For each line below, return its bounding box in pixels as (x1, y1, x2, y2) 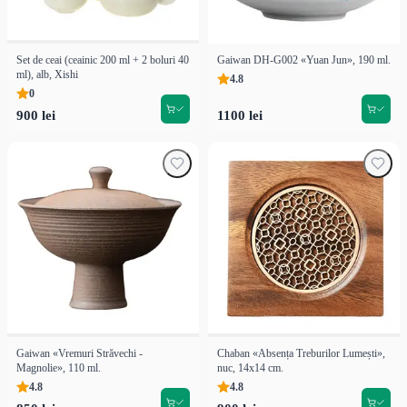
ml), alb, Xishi (16, 67, 78, 81)
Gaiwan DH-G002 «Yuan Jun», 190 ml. (217, 53, 391, 66)
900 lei (16, 107, 55, 123)
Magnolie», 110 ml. (16, 361, 101, 374)
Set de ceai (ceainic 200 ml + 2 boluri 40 (16, 53, 189, 66)
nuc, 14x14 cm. (217, 361, 283, 374)
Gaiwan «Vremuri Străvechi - (16, 346, 143, 360)
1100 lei (217, 107, 263, 123)
